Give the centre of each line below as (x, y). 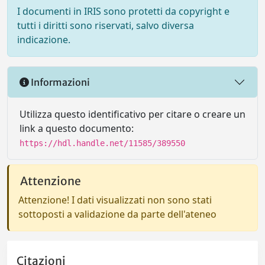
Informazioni (59, 82)
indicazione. (44, 40)
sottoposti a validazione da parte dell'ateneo (117, 214)
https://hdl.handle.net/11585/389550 (102, 143)
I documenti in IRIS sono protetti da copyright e (123, 11)
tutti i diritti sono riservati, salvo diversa (106, 25)
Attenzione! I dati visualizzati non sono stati (115, 200)
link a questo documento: (77, 128)
